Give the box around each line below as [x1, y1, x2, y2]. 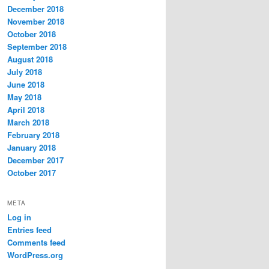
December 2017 [7, 154, 64, 166]
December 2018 [7, 3, 64, 15]
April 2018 [7, 104, 44, 116]
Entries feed [7, 223, 52, 235]
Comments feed [7, 236, 65, 248]
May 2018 [7, 91, 41, 103]
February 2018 [7, 129, 59, 141]
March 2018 [7, 116, 49, 128]
